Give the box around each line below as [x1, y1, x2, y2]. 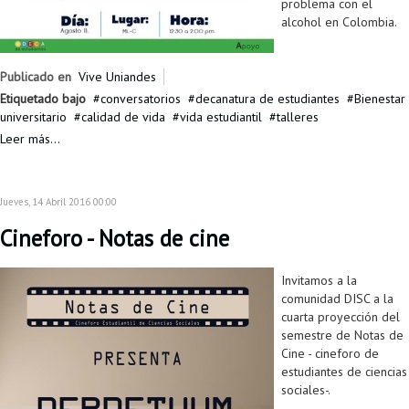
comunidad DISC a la [281, 290, 393, 308]
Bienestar [354, 90, 405, 108]
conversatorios [100, 90, 181, 108]
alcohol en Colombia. [281, 14, 397, 31]
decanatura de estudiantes [195, 90, 340, 108]
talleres [277, 109, 319, 126]
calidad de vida [81, 109, 165, 126]
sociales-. [281, 382, 330, 399]
